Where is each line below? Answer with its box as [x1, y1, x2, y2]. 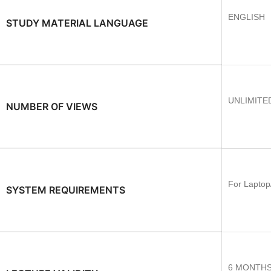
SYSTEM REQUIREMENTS [6, 184, 125, 196]
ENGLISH [228, 12, 265, 22]
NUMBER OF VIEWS [6, 100, 97, 113]
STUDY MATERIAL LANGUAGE [6, 17, 148, 29]
